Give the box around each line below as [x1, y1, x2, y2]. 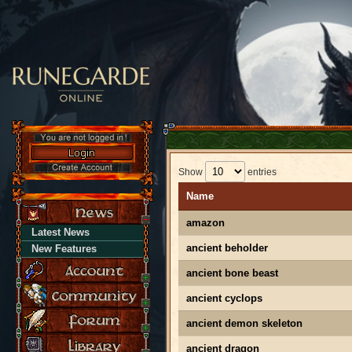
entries [245, 167, 277, 178]
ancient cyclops [186, 292, 262, 304]
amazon [186, 217, 225, 229]
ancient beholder [186, 242, 268, 254]
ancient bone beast [186, 267, 278, 279]
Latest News [31, 226, 90, 238]
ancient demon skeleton [186, 317, 302, 329]
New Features [31, 243, 97, 255]
